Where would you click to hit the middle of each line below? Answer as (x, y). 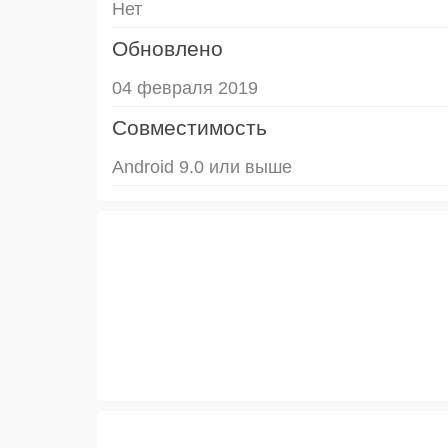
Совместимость (189, 127)
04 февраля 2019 (185, 87)
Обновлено (167, 48)
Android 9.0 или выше (202, 166)
